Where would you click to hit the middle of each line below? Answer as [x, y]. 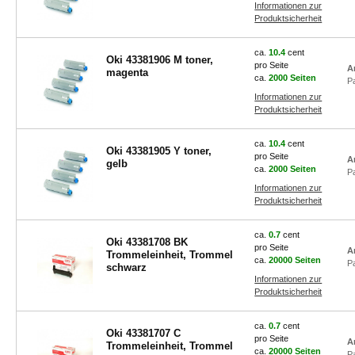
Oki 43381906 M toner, [159, 60]
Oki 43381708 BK [147, 242]
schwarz [126, 267]
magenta [127, 73]
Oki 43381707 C [143, 333]
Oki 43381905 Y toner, [158, 151]
